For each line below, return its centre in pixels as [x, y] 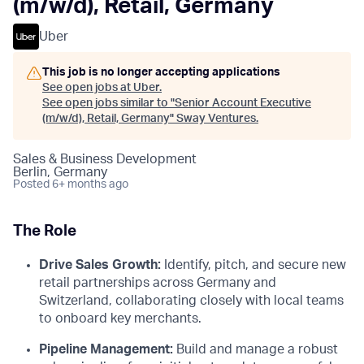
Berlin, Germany [60, 172]
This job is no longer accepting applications [161, 72]
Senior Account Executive [243, 103]
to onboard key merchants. [120, 318]
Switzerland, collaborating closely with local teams [191, 300]
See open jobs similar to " [108, 103]
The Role [45, 231]
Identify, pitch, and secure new [253, 264]
